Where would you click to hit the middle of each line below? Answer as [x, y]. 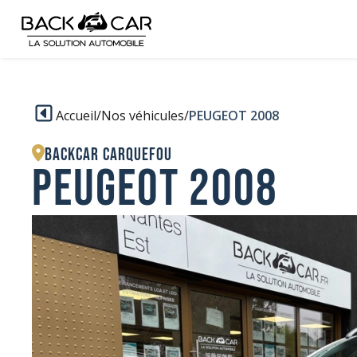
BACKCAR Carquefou [109, 155]
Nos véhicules [143, 115]
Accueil [76, 115]
